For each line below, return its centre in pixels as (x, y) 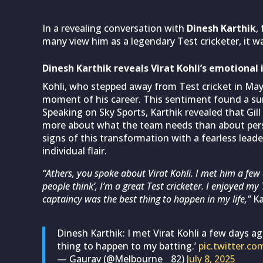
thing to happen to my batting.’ (128, 246)
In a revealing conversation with (114, 28)
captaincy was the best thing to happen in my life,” (146, 199)
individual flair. (75, 151)
